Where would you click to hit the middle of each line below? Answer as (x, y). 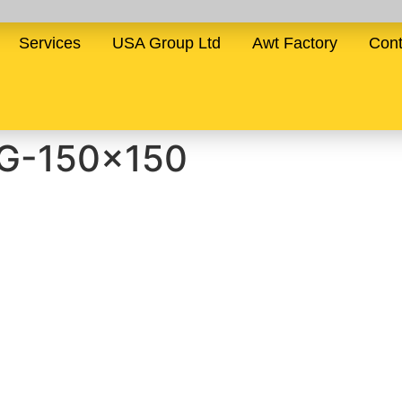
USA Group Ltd (167, 43)
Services (50, 43)
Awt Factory (295, 43)
